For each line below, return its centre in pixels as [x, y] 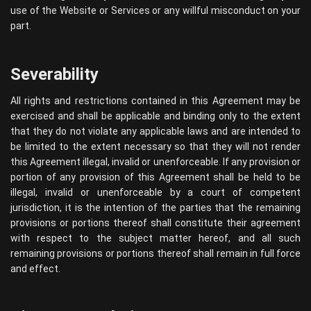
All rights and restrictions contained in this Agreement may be [155, 101]
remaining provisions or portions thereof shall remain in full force [155, 253]
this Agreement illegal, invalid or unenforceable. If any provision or [155, 162]
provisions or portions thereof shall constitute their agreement [155, 223]
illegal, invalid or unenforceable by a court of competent [155, 192]
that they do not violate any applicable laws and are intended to [155, 131]
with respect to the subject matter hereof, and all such [155, 238]
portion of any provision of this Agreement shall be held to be [155, 177]
